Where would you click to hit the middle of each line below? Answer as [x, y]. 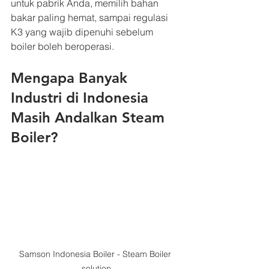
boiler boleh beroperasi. [62, 46]
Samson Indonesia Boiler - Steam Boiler [96, 254]
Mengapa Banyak [71, 78]
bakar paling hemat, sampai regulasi [91, 17]
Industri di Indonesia [82, 98]
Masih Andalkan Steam [90, 117]
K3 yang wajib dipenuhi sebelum [83, 32]
